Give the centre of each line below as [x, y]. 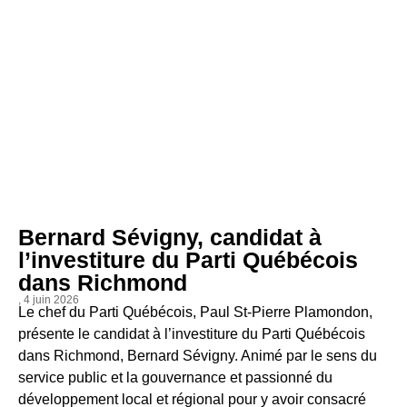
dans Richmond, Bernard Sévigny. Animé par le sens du [198, 355]
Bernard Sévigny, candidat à [170, 237]
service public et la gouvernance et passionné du [175, 377]
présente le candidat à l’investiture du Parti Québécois [192, 333]
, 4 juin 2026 [49, 299]
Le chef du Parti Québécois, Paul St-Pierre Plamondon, [195, 312]
